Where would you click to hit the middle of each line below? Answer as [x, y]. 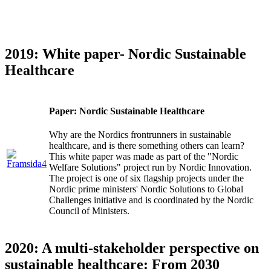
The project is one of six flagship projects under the [146, 178]
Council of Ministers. [89, 211]
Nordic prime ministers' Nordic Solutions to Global [146, 189]
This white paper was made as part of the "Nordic [144, 156]
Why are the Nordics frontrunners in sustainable [140, 134]
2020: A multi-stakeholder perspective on [132, 248]
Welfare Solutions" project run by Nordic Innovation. [150, 167]
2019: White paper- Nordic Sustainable [126, 54]
